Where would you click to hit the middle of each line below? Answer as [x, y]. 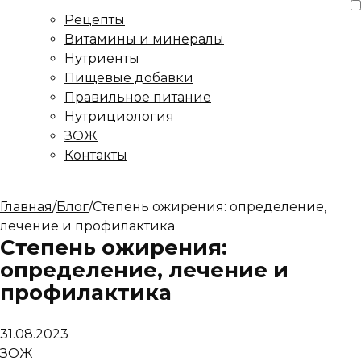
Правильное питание [138, 97]
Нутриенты [102, 58]
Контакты [96, 155]
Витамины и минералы [144, 39]
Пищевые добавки [129, 78]
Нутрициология [119, 116]
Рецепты [95, 20]
